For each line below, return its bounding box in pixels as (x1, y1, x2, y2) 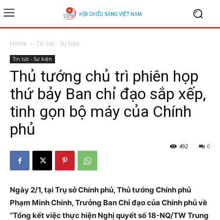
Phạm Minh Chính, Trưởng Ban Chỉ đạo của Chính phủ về (10, 198, 207, 207)
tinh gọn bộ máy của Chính (10, 102, 192, 121)
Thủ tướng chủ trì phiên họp (10, 67, 198, 85)
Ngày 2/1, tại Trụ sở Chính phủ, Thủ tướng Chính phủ (10, 185, 191, 194)
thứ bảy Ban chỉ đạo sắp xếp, (10, 84, 206, 103)
